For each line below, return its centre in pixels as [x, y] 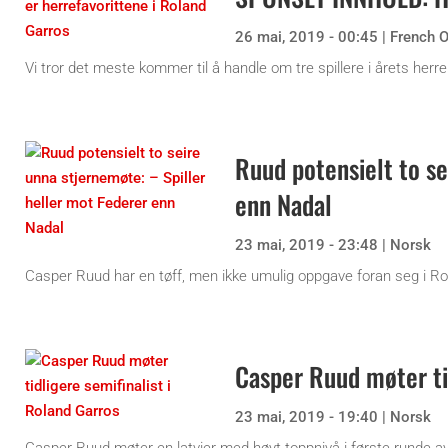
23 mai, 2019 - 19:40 [306, 417]
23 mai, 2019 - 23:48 [306, 245]
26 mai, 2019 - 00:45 [306, 37]
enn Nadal [283, 205]
